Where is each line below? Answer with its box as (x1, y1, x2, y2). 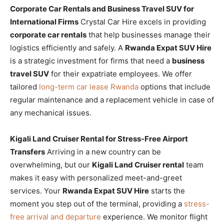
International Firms (10, 16, 78, 26)
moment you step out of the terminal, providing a (10, 198, 184, 208)
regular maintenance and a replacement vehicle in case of (10, 94, 214, 104)
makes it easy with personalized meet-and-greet (10, 172, 182, 182)
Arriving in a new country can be (45, 146, 161, 156)
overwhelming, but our (10, 159, 92, 169)
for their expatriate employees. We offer (49, 68, 192, 78)
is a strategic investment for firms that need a (10, 55, 172, 65)
